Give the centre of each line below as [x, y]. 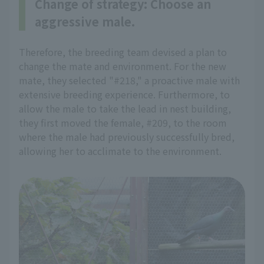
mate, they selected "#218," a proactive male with [129, 80]
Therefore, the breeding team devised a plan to [123, 52]
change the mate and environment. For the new [123, 66]
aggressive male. [85, 22]
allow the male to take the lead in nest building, [125, 108]
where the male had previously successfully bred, [127, 137]
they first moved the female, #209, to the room [123, 123]
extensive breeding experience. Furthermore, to [124, 94]
